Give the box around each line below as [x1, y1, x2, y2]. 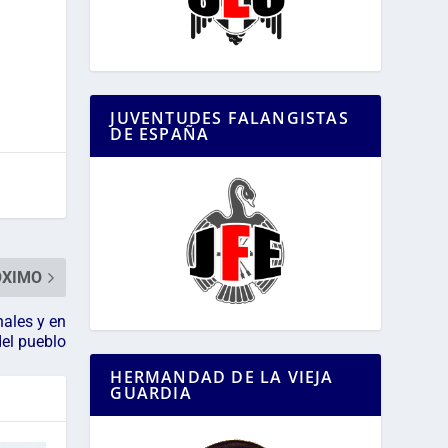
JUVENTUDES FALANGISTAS [110, 107, 349, 130]
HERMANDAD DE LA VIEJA [110, 366, 334, 389]
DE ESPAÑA [110, 123, 210, 146]
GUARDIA [110, 382, 192, 405]
